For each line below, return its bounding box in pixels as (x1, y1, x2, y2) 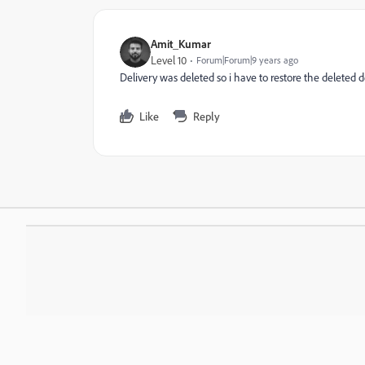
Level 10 (151, 53, 187, 68)
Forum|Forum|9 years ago (196, 54, 298, 67)
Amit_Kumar (151, 37, 211, 51)
